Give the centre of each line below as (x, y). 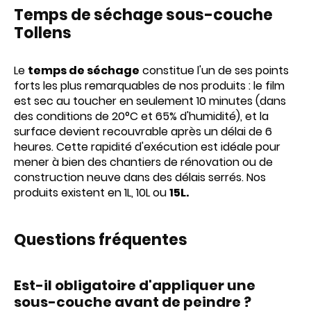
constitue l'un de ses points (214, 70)
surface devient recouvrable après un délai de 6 (143, 132)
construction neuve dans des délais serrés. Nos (140, 177)
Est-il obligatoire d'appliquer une (135, 285)
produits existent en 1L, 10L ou (92, 193)
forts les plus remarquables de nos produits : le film (149, 86)
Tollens (43, 33)
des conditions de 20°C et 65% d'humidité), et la (141, 116)
